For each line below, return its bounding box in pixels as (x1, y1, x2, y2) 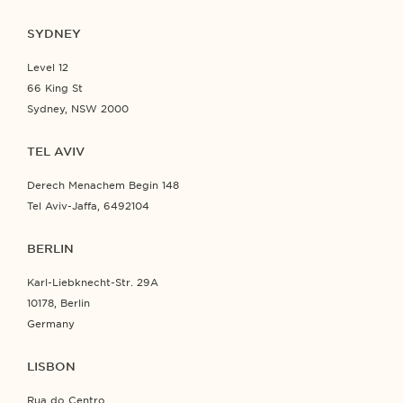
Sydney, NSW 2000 (27, 102, 129, 115)
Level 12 (27, 60, 68, 74)
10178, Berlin (27, 296, 90, 309)
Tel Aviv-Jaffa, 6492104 (27, 199, 149, 212)
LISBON (27, 359, 76, 373)
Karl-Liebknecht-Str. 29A (27, 275, 158, 289)
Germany (27, 317, 75, 330)
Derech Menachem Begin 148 (27, 178, 179, 192)
